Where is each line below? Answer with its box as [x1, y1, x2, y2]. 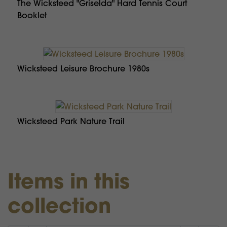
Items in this [8, 168, 130, 195]
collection [8, 192, 111, 219]
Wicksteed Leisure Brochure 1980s [17, 63, 149, 73]
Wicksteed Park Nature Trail [17, 116, 125, 127]
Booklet [17, 10, 47, 21]
